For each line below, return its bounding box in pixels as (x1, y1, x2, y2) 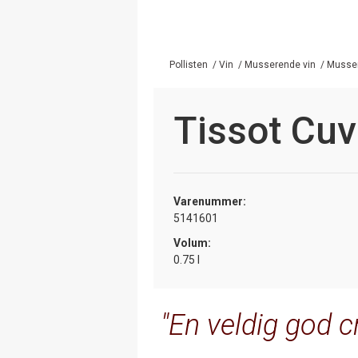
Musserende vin (245, 58, 316, 70)
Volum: (173, 236, 211, 249)
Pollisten (169, 58, 208, 70)
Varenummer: (173, 194, 246, 208)
